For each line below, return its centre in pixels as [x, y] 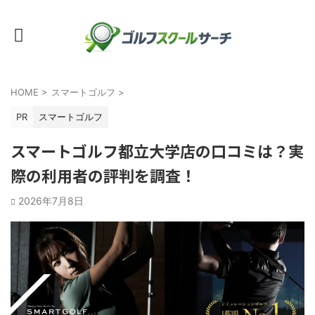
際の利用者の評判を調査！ [103, 175]
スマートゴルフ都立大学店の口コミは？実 [157, 150]
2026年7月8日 [51, 201]
